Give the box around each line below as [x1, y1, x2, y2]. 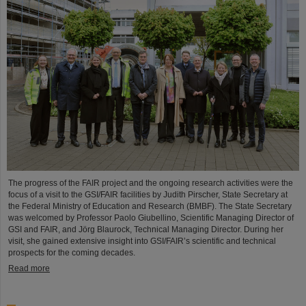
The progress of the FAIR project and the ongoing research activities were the [8, 178, 293, 189]
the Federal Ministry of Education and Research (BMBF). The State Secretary [8, 201, 292, 212]
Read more [8, 264, 50, 274]
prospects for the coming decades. [8, 248, 135, 258]
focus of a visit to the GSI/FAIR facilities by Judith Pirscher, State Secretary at [8, 190, 288, 200]
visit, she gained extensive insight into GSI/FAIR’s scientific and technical [8, 236, 276, 247]
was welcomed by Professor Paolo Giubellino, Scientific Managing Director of [8, 213, 294, 223]
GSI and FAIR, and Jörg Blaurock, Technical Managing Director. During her [8, 225, 283, 235]
